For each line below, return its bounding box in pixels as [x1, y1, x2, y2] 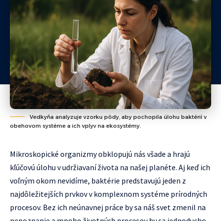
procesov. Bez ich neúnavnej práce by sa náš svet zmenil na [10, 202, 206, 212]
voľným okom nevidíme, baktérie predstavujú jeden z [10, 176, 186, 185]
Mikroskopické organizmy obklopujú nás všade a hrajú [10, 149, 190, 159]
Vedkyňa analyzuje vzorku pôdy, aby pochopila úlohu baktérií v [30, 113, 207, 120]
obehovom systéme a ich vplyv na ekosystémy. [10, 122, 141, 129]
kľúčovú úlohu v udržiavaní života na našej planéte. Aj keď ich [10, 162, 210, 172]
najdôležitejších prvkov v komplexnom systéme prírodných [10, 189, 207, 199]
